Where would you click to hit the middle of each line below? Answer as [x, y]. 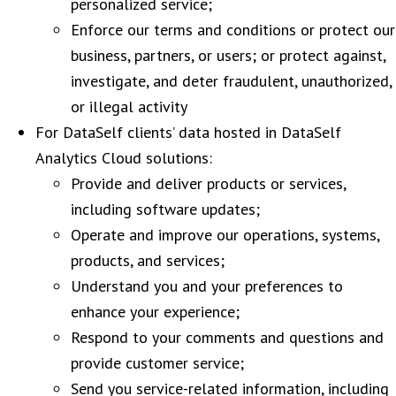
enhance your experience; [155, 311]
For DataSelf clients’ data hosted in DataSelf [188, 132]
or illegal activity [129, 106]
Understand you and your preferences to [207, 286]
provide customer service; [157, 362]
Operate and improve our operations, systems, [225, 234]
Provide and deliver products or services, [208, 183]
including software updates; [165, 209]
